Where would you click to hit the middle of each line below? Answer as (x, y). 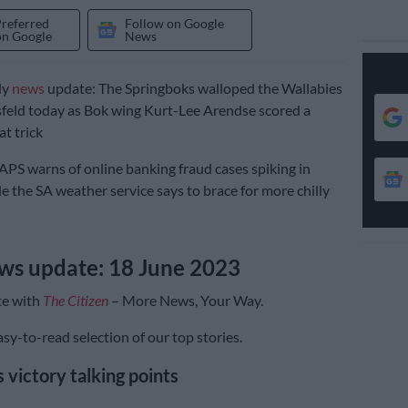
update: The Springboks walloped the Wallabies (193, 88)
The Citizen (75, 301)
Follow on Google (174, 24)
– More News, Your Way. (185, 301)
